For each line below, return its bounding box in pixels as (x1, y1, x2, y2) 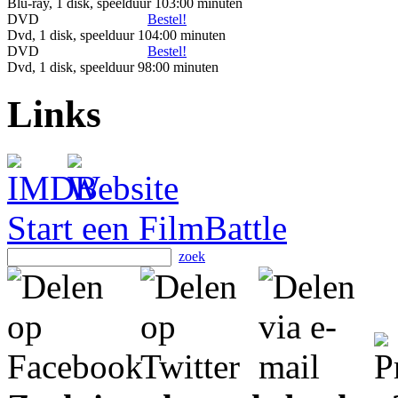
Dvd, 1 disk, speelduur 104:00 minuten (7, 27, 226, 43)
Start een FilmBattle (7, 209, 287, 248)
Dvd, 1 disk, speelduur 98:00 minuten (7, 59, 219, 75)
